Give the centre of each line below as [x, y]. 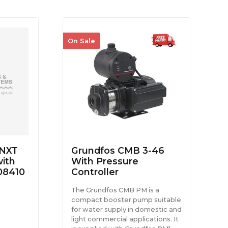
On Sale [82, 41]
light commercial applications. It [125, 219]
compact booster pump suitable [126, 199]
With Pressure [105, 161]
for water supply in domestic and [126, 209]
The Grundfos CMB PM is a [115, 190]
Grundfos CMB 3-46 [118, 150]
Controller [95, 172]
